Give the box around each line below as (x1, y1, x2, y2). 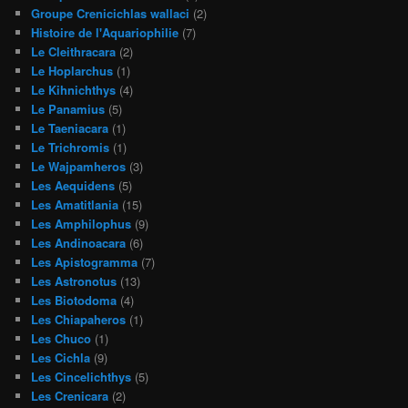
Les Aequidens (31, 176, 116, 194)
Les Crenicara (31, 386, 109, 404)
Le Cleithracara (31, 42, 117, 60)
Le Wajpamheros (31, 157, 127, 175)
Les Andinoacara (31, 233, 127, 251)
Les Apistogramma (31, 252, 138, 270)
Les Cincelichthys (31, 367, 132, 385)
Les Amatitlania (31, 195, 119, 213)
